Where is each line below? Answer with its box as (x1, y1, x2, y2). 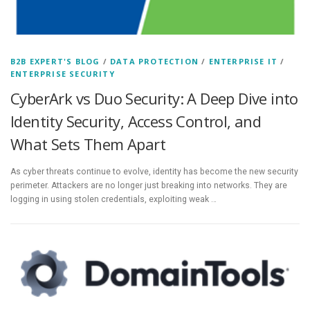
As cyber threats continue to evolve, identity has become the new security (10, 167, 298, 177)
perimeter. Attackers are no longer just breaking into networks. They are (10, 181, 287, 191)
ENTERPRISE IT (208, 56, 278, 67)
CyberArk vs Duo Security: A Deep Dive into (10, 88, 298, 109)
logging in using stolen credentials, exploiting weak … (10, 194, 217, 205)
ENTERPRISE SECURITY (10, 69, 115, 80)
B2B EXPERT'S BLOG (10, 56, 100, 67)
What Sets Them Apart (10, 134, 165, 155)
